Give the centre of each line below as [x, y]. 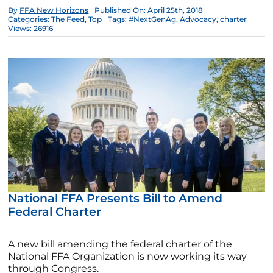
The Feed [68, 19]
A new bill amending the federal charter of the [120, 244]
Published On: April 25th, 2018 [149, 10]
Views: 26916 [31, 29]
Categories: [30, 19]
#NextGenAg [153, 19]
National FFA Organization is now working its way [128, 256]
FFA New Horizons [54, 10]
